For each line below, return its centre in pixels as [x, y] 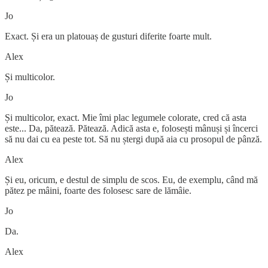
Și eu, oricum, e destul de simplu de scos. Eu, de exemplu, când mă [131, 179]
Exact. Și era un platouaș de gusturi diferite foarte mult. [108, 36]
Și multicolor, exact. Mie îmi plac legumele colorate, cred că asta [126, 117]
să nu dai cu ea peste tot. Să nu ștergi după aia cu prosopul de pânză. [133, 139]
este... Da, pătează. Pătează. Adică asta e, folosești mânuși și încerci [131, 128]
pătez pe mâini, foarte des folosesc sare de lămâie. [98, 190]
